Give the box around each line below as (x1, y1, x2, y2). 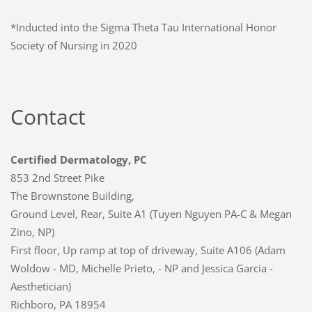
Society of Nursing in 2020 (10, 38, 137, 52)
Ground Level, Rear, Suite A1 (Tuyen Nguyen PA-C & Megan (10, 206, 292, 221)
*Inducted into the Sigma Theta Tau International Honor (10, 19, 276, 34)
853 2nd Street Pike (10, 170, 104, 185)
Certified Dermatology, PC (10, 152, 147, 166)
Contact (10, 102, 86, 131)
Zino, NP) (10, 224, 54, 239)
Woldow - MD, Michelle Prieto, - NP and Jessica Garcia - (10, 260, 273, 275)
